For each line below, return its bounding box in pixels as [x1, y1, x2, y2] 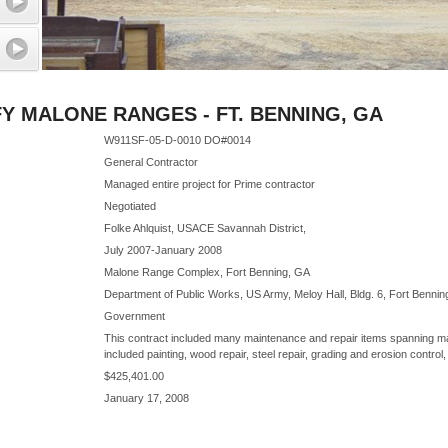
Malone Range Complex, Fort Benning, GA [104, 266, 310, 278]
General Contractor [104, 156, 198, 168]
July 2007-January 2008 [104, 244, 222, 256]
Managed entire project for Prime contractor [104, 178, 315, 190]
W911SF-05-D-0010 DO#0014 [104, 134, 251, 146]
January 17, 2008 [104, 392, 189, 404]
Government [104, 310, 165, 322]
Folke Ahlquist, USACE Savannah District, [104, 222, 306, 234]
